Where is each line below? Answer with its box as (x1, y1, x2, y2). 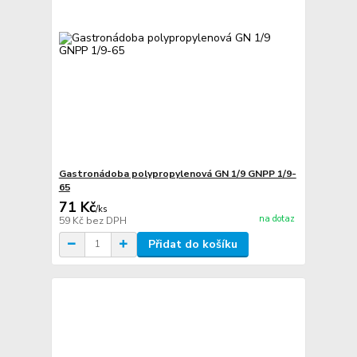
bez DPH (85, 214, 127, 227)
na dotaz (258, 213, 295, 226)
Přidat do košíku (147, 236, 237, 252)
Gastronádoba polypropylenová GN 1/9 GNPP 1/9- (58, 167, 296, 180)
